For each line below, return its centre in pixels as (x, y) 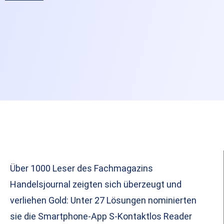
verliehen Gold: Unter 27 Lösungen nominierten (103, 200)
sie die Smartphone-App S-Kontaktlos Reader (101, 216)
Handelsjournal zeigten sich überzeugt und (96, 184)
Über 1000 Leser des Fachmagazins (81, 168)
